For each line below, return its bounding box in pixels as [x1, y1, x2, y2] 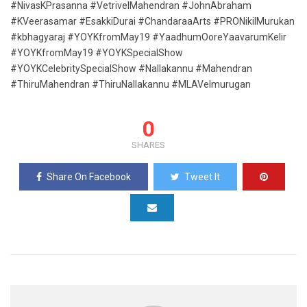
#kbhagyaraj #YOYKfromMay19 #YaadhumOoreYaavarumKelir [10, 32, 286, 42]
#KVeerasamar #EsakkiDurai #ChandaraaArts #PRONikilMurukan [10, 16, 295, 27]
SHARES [132, 140, 165, 150]
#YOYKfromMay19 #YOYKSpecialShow [10, 47, 183, 58]
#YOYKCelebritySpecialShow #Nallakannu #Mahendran [10, 63, 252, 74]
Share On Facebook [46, 171, 131, 182]
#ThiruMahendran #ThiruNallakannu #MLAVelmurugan [10, 79, 251, 90]
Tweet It [184, 171, 220, 182]
